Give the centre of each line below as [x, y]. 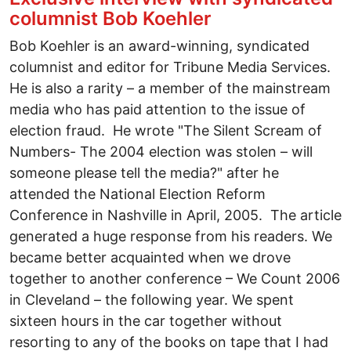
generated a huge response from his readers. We [171, 236]
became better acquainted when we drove [150, 257]
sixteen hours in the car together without [146, 320]
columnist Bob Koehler [110, 18]
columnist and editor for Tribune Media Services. [170, 67]
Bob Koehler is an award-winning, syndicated [159, 45]
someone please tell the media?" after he [144, 172]
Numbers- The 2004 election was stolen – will [161, 151]
